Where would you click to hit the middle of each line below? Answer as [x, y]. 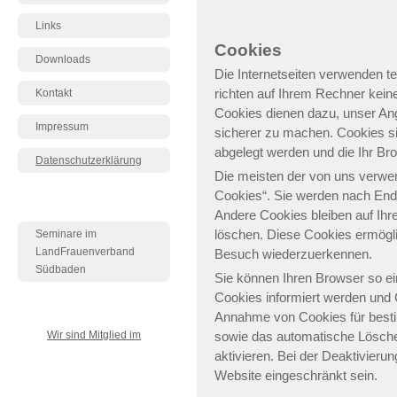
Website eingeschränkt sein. [296, 375]
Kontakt [54, 93]
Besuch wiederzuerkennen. [293, 254]
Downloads [63, 59]
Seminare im [66, 234]
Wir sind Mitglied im [94, 335]
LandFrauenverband [85, 252]
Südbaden [61, 269]
